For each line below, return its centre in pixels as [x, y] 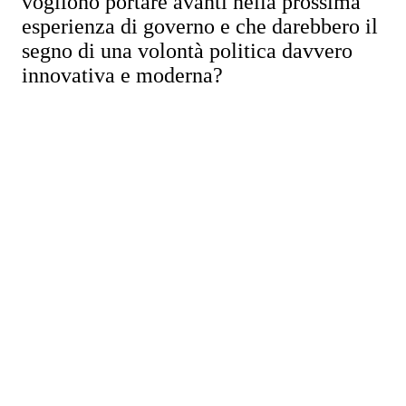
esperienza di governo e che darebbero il [200, 26]
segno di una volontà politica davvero [187, 51]
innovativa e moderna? [122, 75]
